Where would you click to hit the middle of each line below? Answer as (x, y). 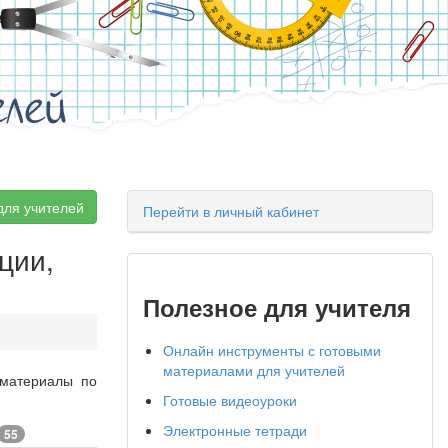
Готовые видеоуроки (230, 400)
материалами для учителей (254, 370)
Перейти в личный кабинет (231, 211)
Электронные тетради (235, 430)
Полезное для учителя (277, 307)
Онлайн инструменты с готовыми (272, 350)
